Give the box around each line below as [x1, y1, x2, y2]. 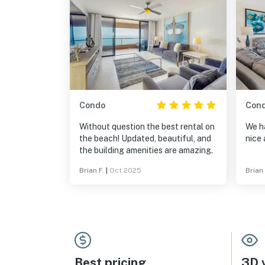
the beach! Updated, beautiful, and [79, 134, 121, 143]
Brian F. [79, 166, 104, 174]
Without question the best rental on [79, 122, 215, 131]
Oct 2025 [109, 166, 141, 174]
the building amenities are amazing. [79, 146, 213, 155]
